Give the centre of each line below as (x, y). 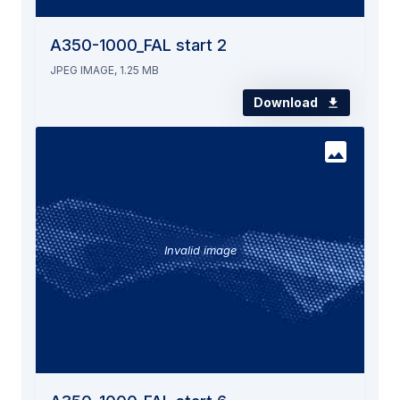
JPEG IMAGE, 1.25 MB (104, 70)
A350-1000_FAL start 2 (138, 45)
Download (287, 102)
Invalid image (200, 250)
